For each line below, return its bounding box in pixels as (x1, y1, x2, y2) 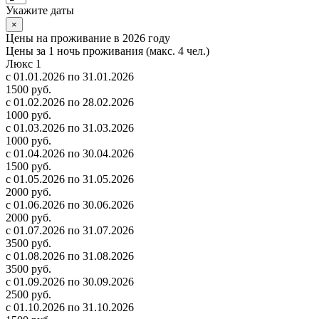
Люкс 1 (6, 57, 41, 70)
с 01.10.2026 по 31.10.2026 (6, 300, 134, 313)
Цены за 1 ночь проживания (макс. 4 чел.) (6, 44, 209, 57)
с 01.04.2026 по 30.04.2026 (6, 147, 134, 159)
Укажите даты (6, 4, 74, 16)
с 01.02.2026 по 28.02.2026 (6, 95, 134, 108)
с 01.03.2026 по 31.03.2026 (6, 121, 134, 134)
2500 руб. (6, 288, 51, 300)
